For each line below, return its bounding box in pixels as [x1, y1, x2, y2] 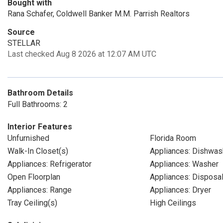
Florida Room [149, 133, 196, 143]
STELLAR [7, 38, 40, 48]
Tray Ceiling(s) [7, 198, 57, 208]
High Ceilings [149, 198, 196, 208]
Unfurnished [7, 133, 49, 143]
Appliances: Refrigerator [7, 159, 92, 169]
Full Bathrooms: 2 [7, 100, 68, 109]
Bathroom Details [7, 88, 73, 98]
